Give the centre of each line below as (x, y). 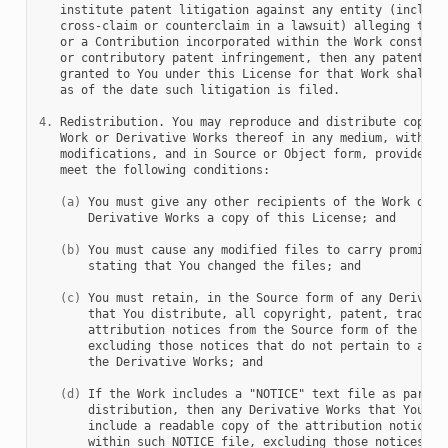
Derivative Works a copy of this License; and (217, 218)
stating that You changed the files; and (199, 266)
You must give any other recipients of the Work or (255, 202)
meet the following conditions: (154, 170)
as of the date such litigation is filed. (189, 90)
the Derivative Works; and (150, 362)
